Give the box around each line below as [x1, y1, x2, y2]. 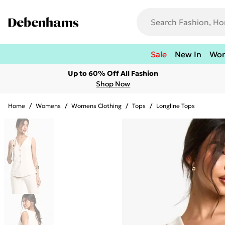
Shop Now [96, 79, 131, 88]
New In [175, 49, 201, 59]
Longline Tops [156, 102, 195, 109]
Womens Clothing [71, 102, 122, 109]
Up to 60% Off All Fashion [68, 69, 159, 78]
